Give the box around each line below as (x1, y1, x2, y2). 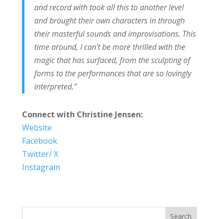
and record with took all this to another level (34, 1, 184, 13)
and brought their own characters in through (34, 15, 185, 26)
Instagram (22, 161, 60, 173)
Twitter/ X (22, 148, 58, 159)
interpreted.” (34, 81, 77, 92)
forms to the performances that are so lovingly (34, 67, 191, 79)
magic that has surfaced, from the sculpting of (34, 54, 190, 66)
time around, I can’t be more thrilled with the (34, 41, 185, 52)
